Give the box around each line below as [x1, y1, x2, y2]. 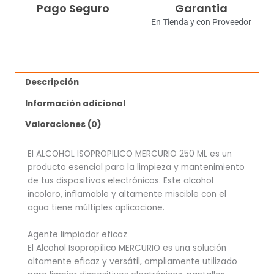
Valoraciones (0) [25, 119, 102, 131]
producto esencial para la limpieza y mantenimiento [28, 161, 245, 174]
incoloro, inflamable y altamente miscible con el [28, 188, 226, 201]
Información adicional [25, 97, 126, 109]
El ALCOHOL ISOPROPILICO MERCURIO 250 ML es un [28, 148, 232, 160]
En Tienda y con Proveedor [150, 17, 251, 28]
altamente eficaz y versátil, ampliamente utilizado [28, 256, 237, 268]
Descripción [25, 76, 80, 88]
